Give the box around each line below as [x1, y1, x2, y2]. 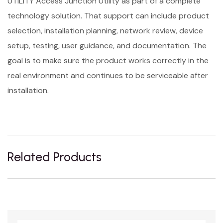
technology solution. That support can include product [7, 10, 209, 21]
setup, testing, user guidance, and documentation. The [7, 40, 207, 51]
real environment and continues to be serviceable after [7, 70, 208, 81]
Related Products [7, 149, 102, 164]
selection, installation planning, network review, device [7, 25, 203, 36]
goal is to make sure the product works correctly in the [7, 55, 209, 66]
